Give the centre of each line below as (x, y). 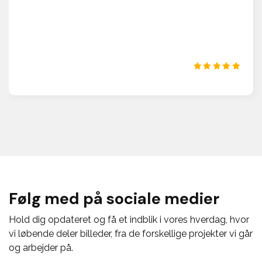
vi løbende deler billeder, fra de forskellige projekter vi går (131, 233)
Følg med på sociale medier (114, 198)
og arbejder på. (41, 247)
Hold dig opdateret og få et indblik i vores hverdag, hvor (129, 219)
